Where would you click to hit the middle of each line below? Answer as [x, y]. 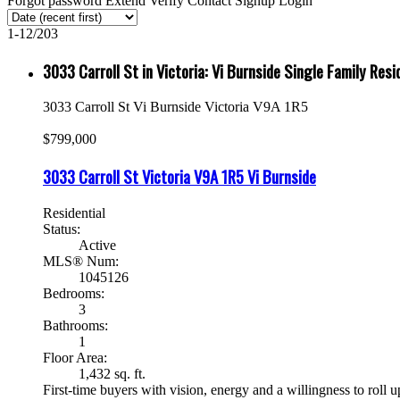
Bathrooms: [75, 325]
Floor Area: [75, 357]
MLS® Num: [81, 261]
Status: [62, 229]
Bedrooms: [74, 293]
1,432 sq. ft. [112, 373]
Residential [74, 212]
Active [97, 245]
